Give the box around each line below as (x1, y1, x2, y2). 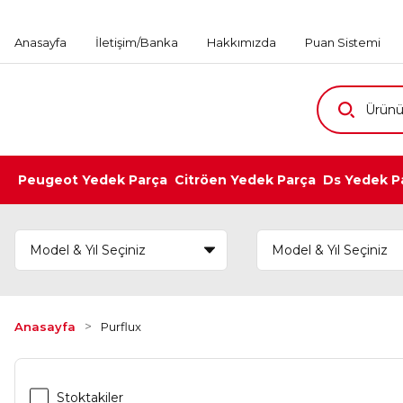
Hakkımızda (207, 34, 276, 49)
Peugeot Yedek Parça (18, 172, 167, 188)
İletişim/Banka (95, 34, 178, 49)
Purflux (101, 319, 141, 334)
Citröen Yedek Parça (175, 172, 316, 188)
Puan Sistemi (305, 34, 381, 49)
